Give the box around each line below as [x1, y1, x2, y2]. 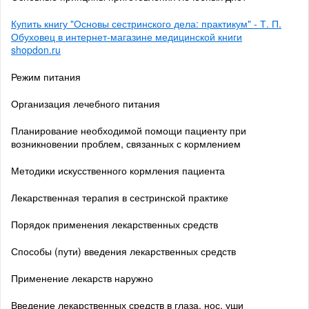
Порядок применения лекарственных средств [11, 217, 218, 231]
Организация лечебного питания [11, 96, 160, 110]
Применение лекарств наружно [11, 270, 153, 285]
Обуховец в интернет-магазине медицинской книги [11, 29, 242, 43]
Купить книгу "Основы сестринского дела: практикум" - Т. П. [11, 16, 281, 30]
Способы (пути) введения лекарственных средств [11, 243, 236, 258]
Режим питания [11, 69, 81, 83]
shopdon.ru [11, 42, 61, 57]
